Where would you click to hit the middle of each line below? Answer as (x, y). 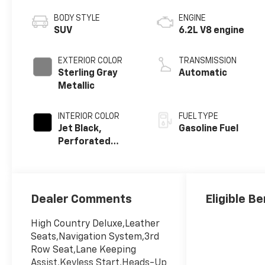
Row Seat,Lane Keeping (84, 250)
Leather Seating (95, 155)
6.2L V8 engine (212, 31)
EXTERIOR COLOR (91, 61)
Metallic (77, 87)
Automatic (203, 74)
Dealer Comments (82, 199)
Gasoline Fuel (209, 129)
